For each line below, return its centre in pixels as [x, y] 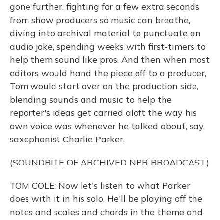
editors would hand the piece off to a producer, [108, 73]
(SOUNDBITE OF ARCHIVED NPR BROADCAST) [110, 162]
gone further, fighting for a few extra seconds [105, 7]
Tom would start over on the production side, [104, 86]
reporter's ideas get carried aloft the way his [103, 113]
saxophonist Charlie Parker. [67, 139]
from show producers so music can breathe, [100, 20]
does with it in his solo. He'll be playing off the [106, 199]
